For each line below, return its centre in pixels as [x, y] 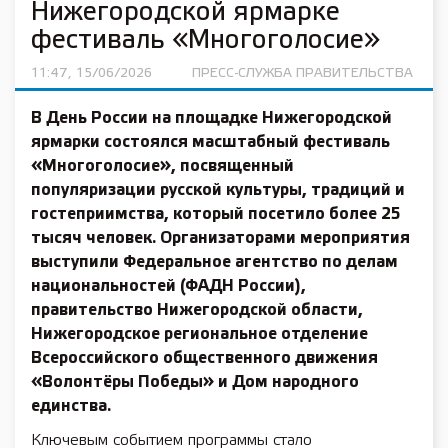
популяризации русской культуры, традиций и [218, 190]
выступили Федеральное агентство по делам [214, 262]
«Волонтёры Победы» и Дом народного [195, 382]
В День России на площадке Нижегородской [211, 118]
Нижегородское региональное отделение [199, 334]
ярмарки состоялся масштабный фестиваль [210, 142]
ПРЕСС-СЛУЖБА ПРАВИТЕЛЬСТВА [303, 73]
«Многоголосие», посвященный [162, 166]
